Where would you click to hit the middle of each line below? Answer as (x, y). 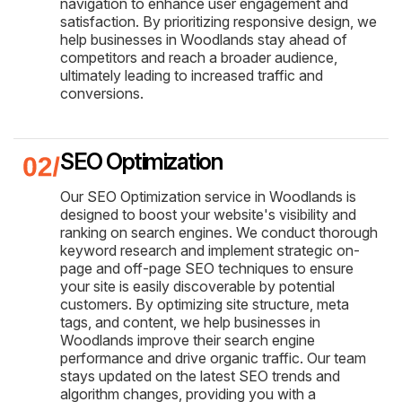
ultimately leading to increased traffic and (192, 75)
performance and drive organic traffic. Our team (213, 358)
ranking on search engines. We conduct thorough (219, 232)
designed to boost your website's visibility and (208, 214)
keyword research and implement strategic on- (210, 250)
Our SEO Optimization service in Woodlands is (208, 196)
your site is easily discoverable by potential (197, 286)
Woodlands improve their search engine (188, 340)
